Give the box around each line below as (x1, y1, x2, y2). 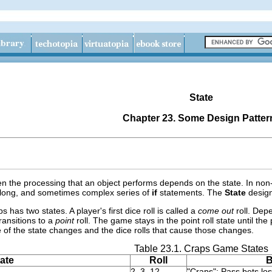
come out (198, 205, 234, 216)
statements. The (160, 187, 225, 197)
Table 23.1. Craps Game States (134, 243, 268, 254)
